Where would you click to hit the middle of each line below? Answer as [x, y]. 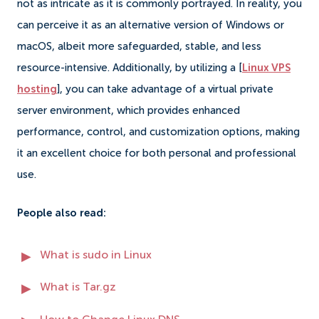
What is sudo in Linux [96, 255]
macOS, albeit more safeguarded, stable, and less [139, 46]
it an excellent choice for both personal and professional [157, 153]
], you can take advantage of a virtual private [165, 89]
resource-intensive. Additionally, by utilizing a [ [130, 68]
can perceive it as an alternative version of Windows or [151, 25]
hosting [37, 89]
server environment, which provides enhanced [129, 110]
